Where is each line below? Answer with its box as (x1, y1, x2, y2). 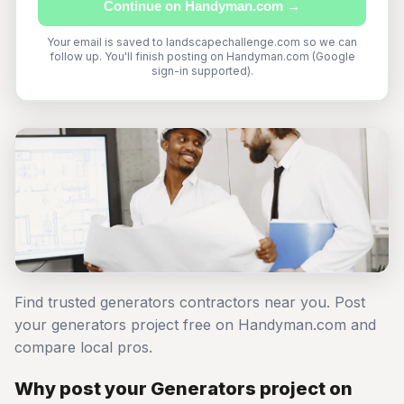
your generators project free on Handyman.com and (14, 316, 376, 334)
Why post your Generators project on (14, 378, 353, 399)
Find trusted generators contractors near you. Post (14, 293, 365, 311)
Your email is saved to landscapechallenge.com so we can (47, 35, 357, 49)
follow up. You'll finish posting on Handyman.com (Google (49, 50, 355, 63)
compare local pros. (14, 338, 152, 356)
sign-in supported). (151, 64, 253, 78)
